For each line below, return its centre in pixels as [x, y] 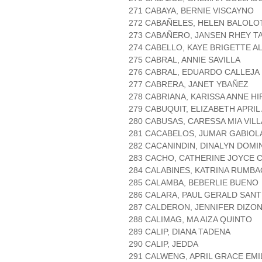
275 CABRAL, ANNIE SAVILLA [185, 60]
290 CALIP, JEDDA [163, 244]
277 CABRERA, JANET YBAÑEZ [189, 85]
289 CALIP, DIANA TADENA [180, 232]
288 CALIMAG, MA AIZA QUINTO [190, 220]
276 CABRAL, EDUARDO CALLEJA [194, 72]
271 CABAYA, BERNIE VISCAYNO [191, 11]
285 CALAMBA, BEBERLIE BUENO [194, 183]
